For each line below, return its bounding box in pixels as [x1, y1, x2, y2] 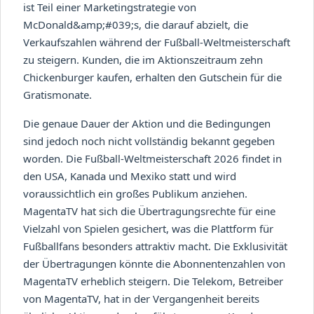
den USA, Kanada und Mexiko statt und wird [23, 168, 236, 183]
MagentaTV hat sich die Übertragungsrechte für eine [23, 203, 275, 218]
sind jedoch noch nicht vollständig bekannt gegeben [23, 133, 275, 148]
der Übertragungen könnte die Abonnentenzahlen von [23, 256, 285, 271]
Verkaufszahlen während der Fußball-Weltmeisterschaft [23, 34, 290, 49]
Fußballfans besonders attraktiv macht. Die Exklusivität [23, 238, 287, 253]
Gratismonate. [23, 87, 92, 102]
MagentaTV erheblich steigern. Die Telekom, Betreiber [23, 273, 283, 288]
